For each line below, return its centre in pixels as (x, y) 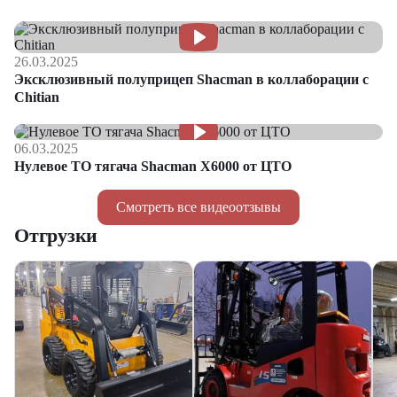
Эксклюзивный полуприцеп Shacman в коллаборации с (191, 79)
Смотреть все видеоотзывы (198, 207)
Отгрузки (56, 235)
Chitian (37, 97)
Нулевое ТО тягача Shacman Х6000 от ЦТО (153, 166)
